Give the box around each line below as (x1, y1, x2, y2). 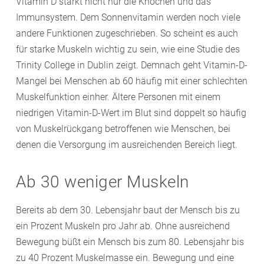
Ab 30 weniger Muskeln (16, 172, 189, 192)
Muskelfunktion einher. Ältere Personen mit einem (16, 91, 220, 103)
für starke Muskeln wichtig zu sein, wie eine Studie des (16, 44, 240, 55)
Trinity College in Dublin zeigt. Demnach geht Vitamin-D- (16, 60, 247, 71)
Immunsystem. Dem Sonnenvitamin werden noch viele (16, 12, 240, 23)
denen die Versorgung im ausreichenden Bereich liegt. (16, 139, 237, 150)
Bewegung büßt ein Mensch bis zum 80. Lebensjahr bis (16, 236, 244, 247)
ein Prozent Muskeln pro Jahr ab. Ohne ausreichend (16, 220, 230, 232)
